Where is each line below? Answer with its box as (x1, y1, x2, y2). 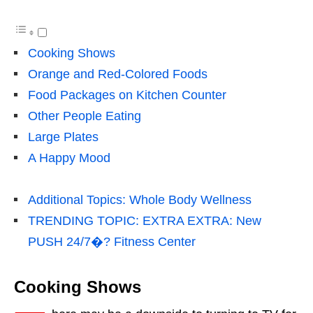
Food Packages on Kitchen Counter (28, 87, 226, 102)
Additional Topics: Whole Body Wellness (28, 192, 252, 207)
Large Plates (28, 129, 99, 144)
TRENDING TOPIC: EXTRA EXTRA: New (28, 213, 261, 228)
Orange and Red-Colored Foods (28, 66, 208, 81)
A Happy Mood (28, 150, 110, 165)
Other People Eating (28, 108, 141, 123)
